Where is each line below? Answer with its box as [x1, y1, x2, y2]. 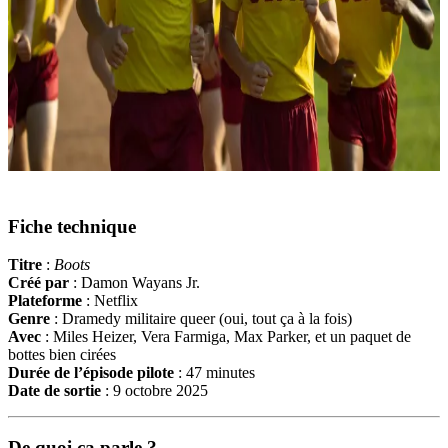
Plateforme [8, 292, 82, 310]
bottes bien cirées [8, 346, 116, 364]
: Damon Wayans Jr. [69, 274, 200, 292]
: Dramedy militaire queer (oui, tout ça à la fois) [50, 310, 352, 328]
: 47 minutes [174, 364, 255, 382]
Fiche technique [8, 215, 136, 237]
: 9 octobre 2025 [101, 382, 208, 400]
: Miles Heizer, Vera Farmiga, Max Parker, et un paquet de [41, 328, 411, 346]
